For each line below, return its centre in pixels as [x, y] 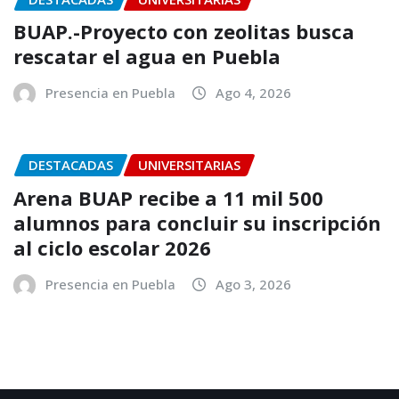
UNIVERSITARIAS [189, 165]
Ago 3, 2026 [253, 285]
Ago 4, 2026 [253, 93]
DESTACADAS [71, 165]
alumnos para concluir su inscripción [197, 223]
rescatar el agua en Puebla [147, 57]
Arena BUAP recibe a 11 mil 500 [168, 198]
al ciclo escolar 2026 [112, 248]
